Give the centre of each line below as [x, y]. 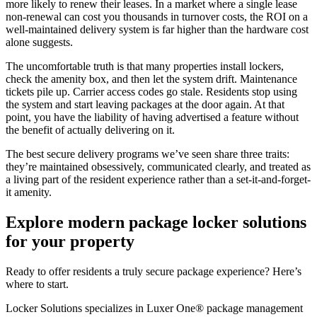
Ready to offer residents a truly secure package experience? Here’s [154, 271]
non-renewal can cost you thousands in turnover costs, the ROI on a [157, 16]
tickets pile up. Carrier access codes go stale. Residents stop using [151, 91]
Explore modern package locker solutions [156, 222]
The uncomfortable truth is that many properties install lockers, [145, 66]
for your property [70, 241]
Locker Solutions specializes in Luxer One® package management [154, 308]
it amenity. [29, 192]
